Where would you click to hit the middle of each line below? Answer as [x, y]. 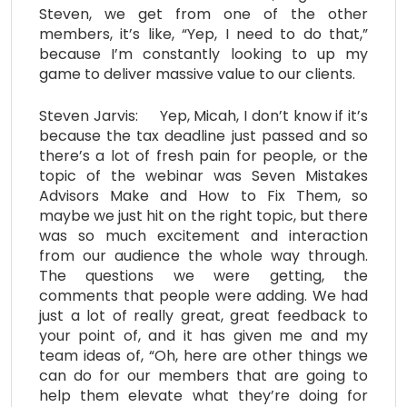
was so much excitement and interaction [203, 235]
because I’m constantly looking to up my [203, 54]
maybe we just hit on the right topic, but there [203, 215]
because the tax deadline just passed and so [203, 135]
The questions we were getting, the [203, 275]
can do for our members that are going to [203, 375]
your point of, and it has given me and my [203, 335]
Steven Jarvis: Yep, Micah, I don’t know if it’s [203, 115]
